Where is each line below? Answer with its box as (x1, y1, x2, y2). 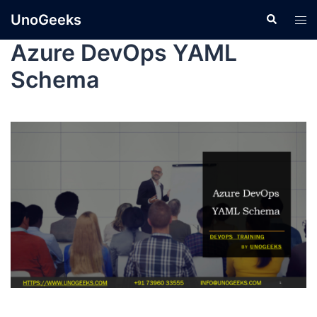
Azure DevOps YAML (11, 39, 237, 67)
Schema (11, 66, 99, 93)
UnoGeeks (11, 11, 81, 28)
